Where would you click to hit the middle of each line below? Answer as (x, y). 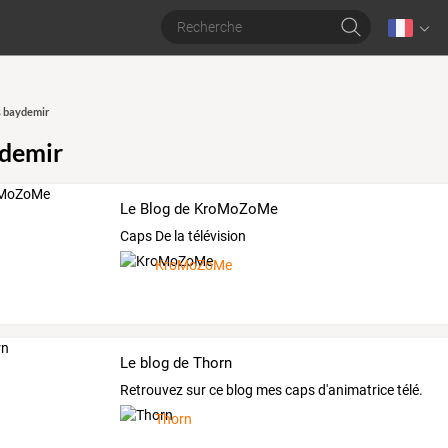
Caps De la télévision (183, 235)
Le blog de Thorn (176, 362)
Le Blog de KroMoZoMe (199, 209)
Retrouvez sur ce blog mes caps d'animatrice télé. (272, 389)
